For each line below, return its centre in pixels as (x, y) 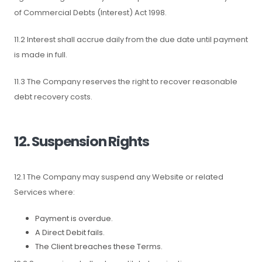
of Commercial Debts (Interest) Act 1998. (90, 13)
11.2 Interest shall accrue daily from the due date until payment (131, 39)
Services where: (44, 192)
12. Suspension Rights (82, 141)
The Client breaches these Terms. (99, 247)
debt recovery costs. (53, 97)
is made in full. (41, 55)
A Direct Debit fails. (70, 232)
